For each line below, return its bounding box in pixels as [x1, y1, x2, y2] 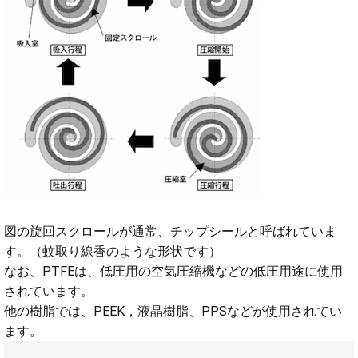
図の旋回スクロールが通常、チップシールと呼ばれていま [4, 223, 336, 239]
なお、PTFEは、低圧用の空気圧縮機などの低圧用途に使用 [4, 263, 343, 279]
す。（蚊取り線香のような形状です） [4, 243, 221, 259]
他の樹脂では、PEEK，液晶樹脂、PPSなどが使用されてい [4, 303, 342, 319]
